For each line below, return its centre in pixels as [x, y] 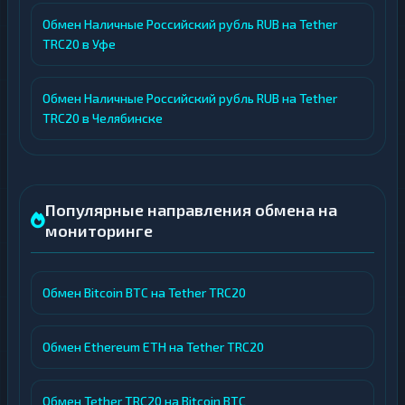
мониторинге [99, 231]
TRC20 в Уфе [79, 44]
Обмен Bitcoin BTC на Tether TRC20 [144, 293]
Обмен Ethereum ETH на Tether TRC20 [153, 347]
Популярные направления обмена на [191, 210]
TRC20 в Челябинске [103, 118]
